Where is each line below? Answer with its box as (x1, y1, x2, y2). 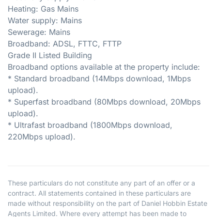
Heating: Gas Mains (8, 4, 78, 14)
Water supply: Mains (8, 15, 82, 26)
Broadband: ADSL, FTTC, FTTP (8, 39, 122, 49)
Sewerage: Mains (8, 27, 70, 37)
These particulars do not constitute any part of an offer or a (8, 179, 195, 187)
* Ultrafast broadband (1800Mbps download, (8, 120, 172, 130)
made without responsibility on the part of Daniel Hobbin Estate (8, 199, 207, 208)
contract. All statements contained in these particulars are (8, 189, 191, 198)
